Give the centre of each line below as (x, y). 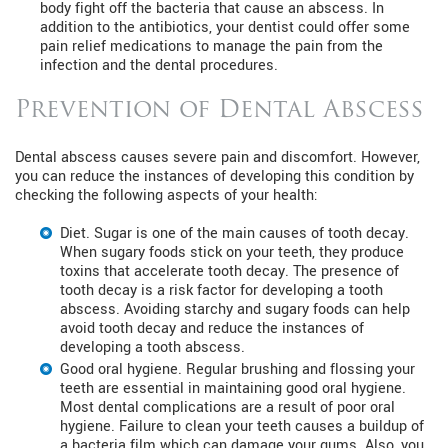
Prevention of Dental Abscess (219, 111)
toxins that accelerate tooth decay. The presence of (229, 272)
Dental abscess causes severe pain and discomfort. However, (217, 158)
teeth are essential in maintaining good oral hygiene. (233, 389)
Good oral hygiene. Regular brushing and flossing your (237, 370)
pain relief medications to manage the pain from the (211, 47)
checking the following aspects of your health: (166, 196)
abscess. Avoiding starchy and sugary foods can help (235, 310)
